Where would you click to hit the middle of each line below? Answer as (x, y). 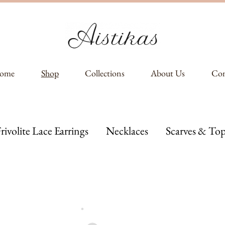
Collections (104, 73)
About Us (168, 73)
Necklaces (127, 131)
